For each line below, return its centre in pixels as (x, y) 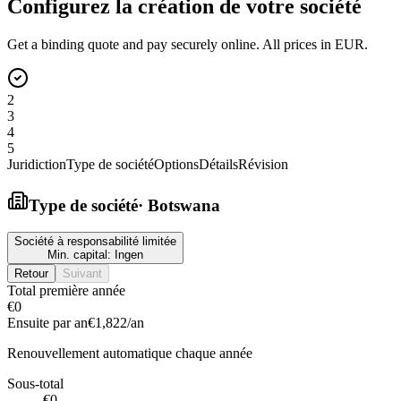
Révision (263, 164)
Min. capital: (81, 255)
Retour (31, 274)
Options (176, 164)
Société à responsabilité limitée (95, 242)
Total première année (66, 291)
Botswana (184, 205)
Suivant (82, 274)
